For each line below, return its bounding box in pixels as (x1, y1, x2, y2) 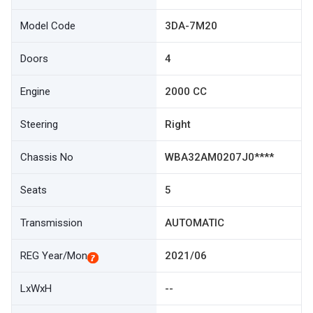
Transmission (20, 217, 82, 229)
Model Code (20, 20, 75, 32)
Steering (20, 118, 58, 131)
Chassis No (20, 151, 73, 163)
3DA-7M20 (165, 20, 217, 32)
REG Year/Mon (20, 249, 87, 262)
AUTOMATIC (165, 217, 224, 229)
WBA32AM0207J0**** (165, 151, 274, 163)
